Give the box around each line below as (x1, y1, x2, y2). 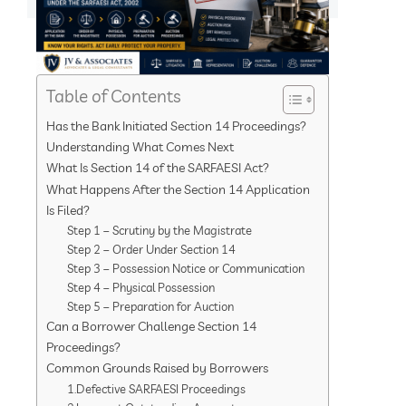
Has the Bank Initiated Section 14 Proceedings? (46, 116, 306, 134)
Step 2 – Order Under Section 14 (66, 241, 236, 256)
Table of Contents (46, 84, 181, 107)
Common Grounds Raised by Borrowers (46, 358, 268, 376)
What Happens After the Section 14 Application (46, 179, 310, 198)
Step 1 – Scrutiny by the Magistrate (66, 222, 252, 237)
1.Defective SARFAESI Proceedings (66, 381, 246, 396)
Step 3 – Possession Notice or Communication (66, 260, 304, 275)
